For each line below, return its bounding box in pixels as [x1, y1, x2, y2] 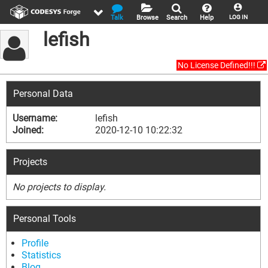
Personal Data [13, 88, 73, 99]
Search [166, 14, 187, 22]
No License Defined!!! [178, 60, 257, 70]
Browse [136, 14, 159, 22]
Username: [13, 112, 57, 124]
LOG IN [229, 14, 248, 20]
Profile [22, 237, 48, 249]
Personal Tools [13, 213, 76, 224]
